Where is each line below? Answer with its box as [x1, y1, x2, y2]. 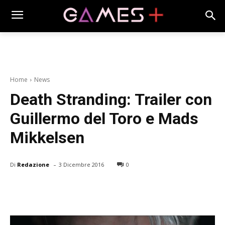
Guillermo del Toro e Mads [10, 109, 198, 129]
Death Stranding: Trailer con [10, 90, 212, 109]
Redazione [17, 160, 49, 168]
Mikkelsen [10, 128, 84, 148]
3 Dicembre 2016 [59, 161, 104, 169]
